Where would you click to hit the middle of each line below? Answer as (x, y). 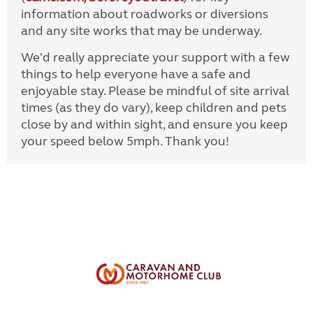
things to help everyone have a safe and (136, 74)
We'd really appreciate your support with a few (155, 58)
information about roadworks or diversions (145, 14)
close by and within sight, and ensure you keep (154, 125)
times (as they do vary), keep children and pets (154, 108)
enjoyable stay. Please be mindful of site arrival (155, 91)
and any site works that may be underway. (141, 31)
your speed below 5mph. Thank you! (125, 141)
